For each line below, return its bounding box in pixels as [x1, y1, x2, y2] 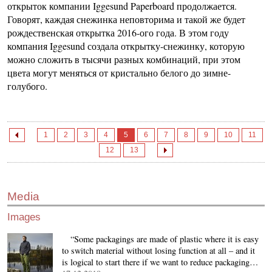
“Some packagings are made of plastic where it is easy [62, 233, 259, 245]
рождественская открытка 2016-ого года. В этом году [7, 26, 229, 39]
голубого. [7, 80, 47, 93]
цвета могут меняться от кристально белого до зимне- [7, 66, 231, 80]
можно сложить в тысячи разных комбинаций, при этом [7, 53, 240, 66]
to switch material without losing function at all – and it [62, 245, 255, 257]
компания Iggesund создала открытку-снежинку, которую [7, 39, 245, 53]
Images [7, 211, 41, 223]
